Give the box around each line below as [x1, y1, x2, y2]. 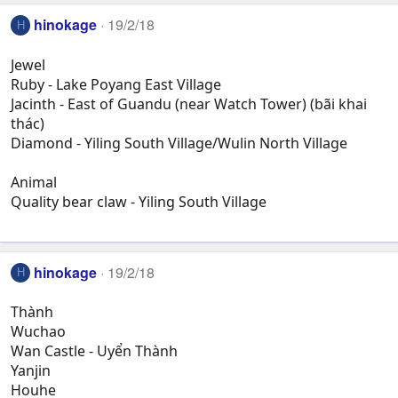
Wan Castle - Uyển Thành [11, 341, 178, 362]
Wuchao [11, 322, 66, 342]
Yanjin [11, 361, 51, 381]
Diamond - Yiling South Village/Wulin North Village [11, 132, 347, 153]
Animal [11, 171, 57, 192]
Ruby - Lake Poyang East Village [11, 74, 221, 94]
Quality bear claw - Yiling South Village [11, 191, 267, 211]
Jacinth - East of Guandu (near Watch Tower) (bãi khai [11, 93, 367, 114]
